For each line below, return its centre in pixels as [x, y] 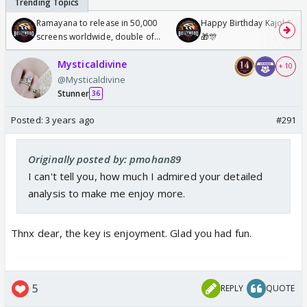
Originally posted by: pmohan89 [105, 159]
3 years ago [70, 120]
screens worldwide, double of [95, 36]
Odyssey [53, 50]
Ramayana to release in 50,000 [97, 23]
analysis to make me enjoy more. [107, 193]
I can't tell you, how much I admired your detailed [146, 176]
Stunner [73, 93]
